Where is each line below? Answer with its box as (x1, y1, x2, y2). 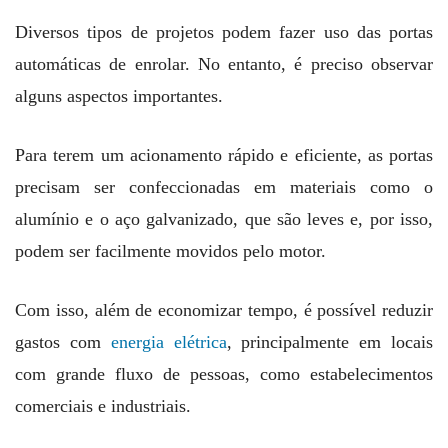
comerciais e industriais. (15, 395, 196, 416)
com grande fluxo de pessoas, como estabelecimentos (15, 363, 433, 384)
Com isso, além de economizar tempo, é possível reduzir (15, 299, 433, 320)
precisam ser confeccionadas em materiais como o (15, 176, 433, 197)
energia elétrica (110, 331, 227, 352)
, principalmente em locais (226, 331, 434, 352)
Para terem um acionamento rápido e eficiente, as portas (15, 144, 433, 165)
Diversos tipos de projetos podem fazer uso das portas (15, 21, 433, 42)
